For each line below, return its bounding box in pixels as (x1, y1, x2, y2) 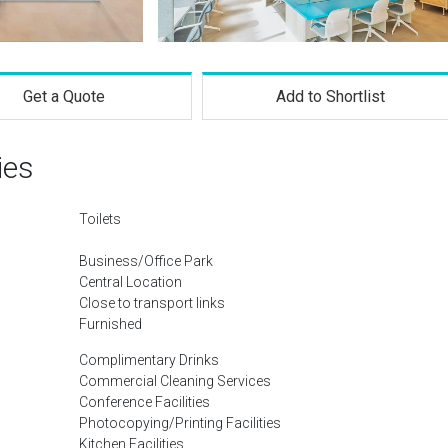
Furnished (79, 316, 142, 332)
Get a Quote (22, 87, 105, 106)
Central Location (79, 274, 182, 290)
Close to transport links (79, 295, 225, 311)
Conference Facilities (79, 394, 210, 410)
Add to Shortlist (276, 87, 386, 106)
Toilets (79, 211, 121, 227)
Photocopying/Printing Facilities (79, 415, 281, 431)
